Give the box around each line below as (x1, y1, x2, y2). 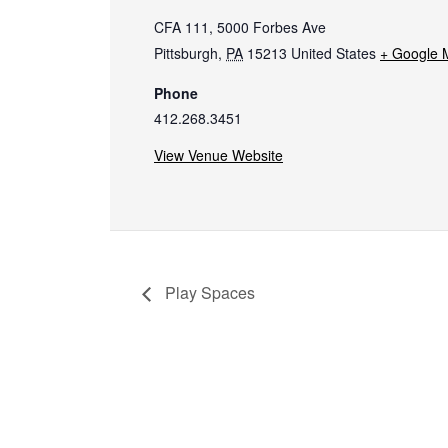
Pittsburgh (154, 43, 218, 64)
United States (291, 43, 376, 64)
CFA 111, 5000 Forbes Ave (154, 17, 326, 38)
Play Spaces (161, 281, 255, 305)
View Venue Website (154, 145, 283, 166)
